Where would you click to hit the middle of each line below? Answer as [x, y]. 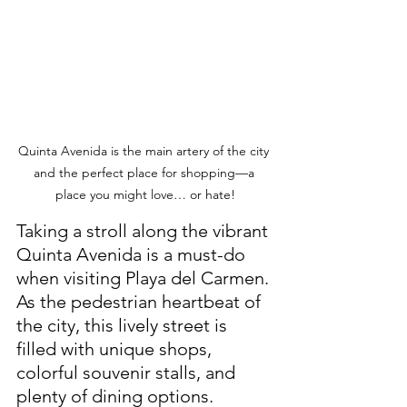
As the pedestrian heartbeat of [141, 302]
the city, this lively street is [124, 325]
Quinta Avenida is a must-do [133, 254]
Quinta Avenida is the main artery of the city [145, 151]
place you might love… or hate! [145, 194]
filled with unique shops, [116, 349]
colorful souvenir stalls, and [128, 372]
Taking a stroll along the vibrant [144, 231]
